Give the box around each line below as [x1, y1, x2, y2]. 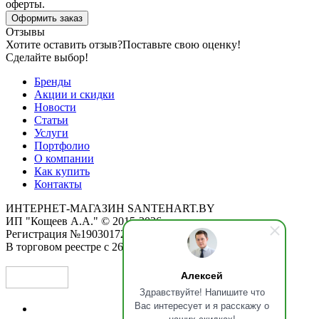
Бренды [34, 75, 71, 88]
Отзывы [6, 25, 45, 38]
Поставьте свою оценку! [122, 38, 241, 51]
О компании [34, 152, 94, 164]
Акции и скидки [34, 88, 115, 100]
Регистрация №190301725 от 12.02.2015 [6, 227, 199, 240]
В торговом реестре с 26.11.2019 [6, 240, 162, 253]
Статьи [34, 113, 68, 126]
